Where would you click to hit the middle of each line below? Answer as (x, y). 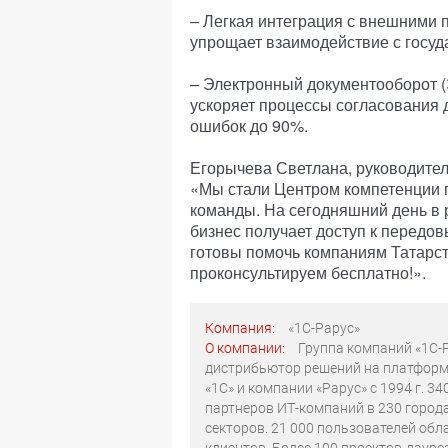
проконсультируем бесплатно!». (308, 272)
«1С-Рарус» (324, 328)
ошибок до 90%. (249, 125)
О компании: (246, 348)
